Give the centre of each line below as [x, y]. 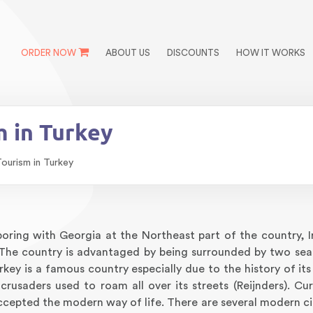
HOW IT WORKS [271, 53]
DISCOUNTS [193, 53]
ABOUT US [128, 53]
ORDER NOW [49, 53]
